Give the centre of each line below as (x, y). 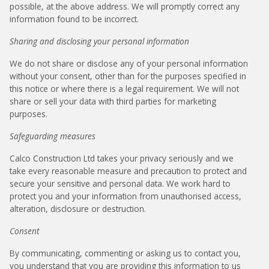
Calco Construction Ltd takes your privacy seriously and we (122, 158)
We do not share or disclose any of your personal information (129, 63)
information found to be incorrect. (74, 19)
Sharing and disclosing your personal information (100, 41)
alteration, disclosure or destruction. (78, 208)
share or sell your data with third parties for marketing (113, 101)
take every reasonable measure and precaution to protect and (128, 171)
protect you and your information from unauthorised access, (126, 196)
